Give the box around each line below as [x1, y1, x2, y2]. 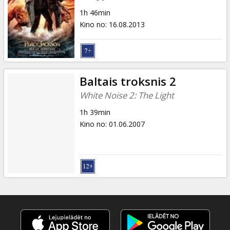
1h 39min [79, 107, 110, 117]
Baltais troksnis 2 [79, 73, 176, 89]
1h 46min [79, 7, 110, 17]
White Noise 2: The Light [79, 89, 174, 101]
